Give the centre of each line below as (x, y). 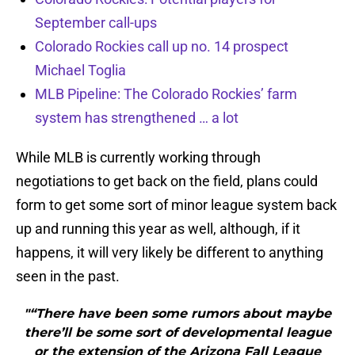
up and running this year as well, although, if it (158, 229)
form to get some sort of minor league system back (176, 205)
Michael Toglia (80, 71)
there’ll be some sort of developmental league (177, 333)
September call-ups (96, 23)
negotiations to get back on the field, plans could (167, 181)
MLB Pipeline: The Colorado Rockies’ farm (166, 94)
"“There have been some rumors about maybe (177, 314)
